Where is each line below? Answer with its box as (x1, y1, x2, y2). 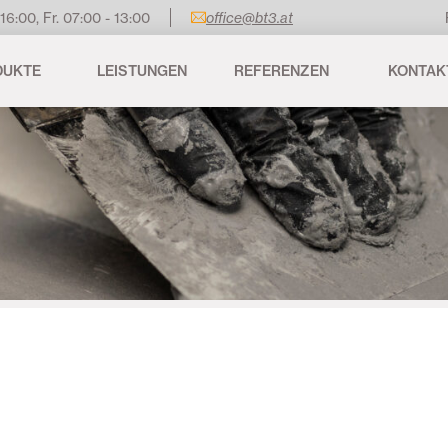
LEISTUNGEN (96, 62, 187, 80)
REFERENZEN (234, 62, 330, 80)
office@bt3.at (206, 9, 293, 26)
